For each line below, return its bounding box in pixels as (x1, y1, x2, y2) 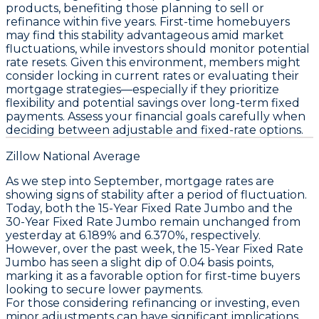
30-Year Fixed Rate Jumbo (6, 214, 157, 229)
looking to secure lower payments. (6, 282, 203, 296)
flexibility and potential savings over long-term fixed (6, 95, 300, 110)
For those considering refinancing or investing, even (6, 296, 300, 310)
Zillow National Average (6, 149, 140, 163)
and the (245, 201, 293, 215)
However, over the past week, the (6, 241, 200, 256)
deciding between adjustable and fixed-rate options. (6, 122, 303, 137)
